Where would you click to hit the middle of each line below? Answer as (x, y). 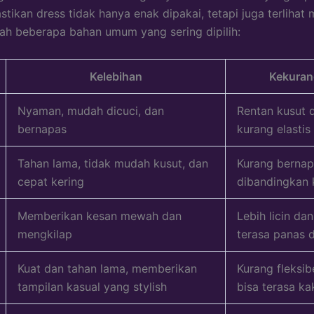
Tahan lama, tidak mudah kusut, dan (113, 163)
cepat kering (51, 181)
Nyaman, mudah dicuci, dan (91, 110)
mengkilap (45, 234)
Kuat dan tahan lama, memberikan (107, 268)
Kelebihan (116, 76)
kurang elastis (274, 129)
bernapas (42, 129)
